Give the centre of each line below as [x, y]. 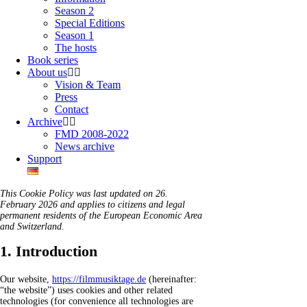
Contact [72, 109]
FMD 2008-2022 [92, 134]
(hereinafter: [171, 279]
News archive [85, 146]
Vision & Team [88, 84]
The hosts [76, 47]
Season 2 [74, 10]
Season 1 [74, 35]
